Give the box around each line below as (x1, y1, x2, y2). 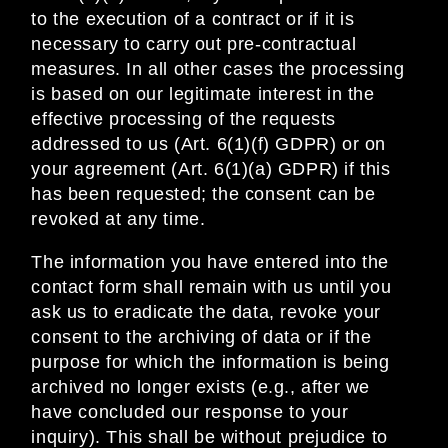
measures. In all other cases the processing (31, 59, 405, 80)
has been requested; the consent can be (31, 184, 376, 205)
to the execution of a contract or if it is (31, 9, 355, 30)
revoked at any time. (31, 209, 206, 230)
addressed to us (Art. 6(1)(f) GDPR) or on (31, 134, 386, 155)
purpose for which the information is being (31, 352, 390, 373)
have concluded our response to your (31, 402, 349, 423)
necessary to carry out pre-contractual (31, 34, 357, 55)
